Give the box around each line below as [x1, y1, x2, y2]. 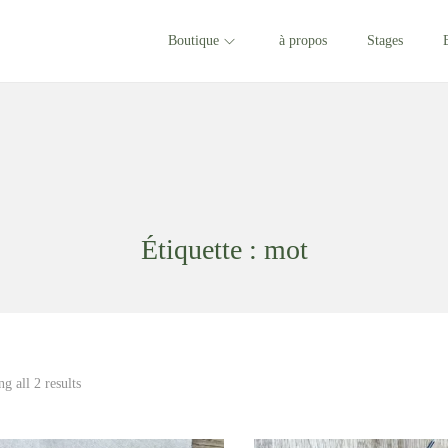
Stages [367, 33, 403, 48]
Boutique [168, 33, 219, 48]
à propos [279, 33, 327, 48]
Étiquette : [140, 234, 264, 265]
